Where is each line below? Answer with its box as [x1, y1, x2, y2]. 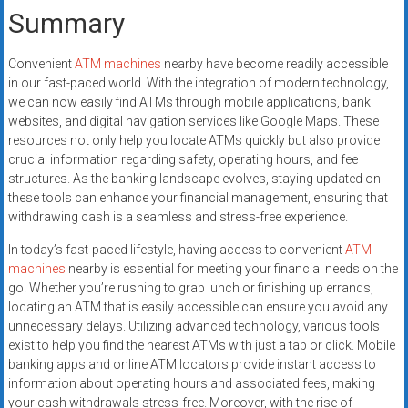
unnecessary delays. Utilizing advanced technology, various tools [7, 319, 380, 334]
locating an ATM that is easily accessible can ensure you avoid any [7, 300, 388, 315]
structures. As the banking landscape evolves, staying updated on [7, 171, 381, 187]
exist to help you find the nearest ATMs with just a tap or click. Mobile [7, 338, 395, 353]
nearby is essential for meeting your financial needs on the [65, 261, 398, 277]
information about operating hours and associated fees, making [7, 376, 375, 392]
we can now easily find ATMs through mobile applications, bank [7, 95, 371, 110]
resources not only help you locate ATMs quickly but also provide [7, 133, 380, 148]
